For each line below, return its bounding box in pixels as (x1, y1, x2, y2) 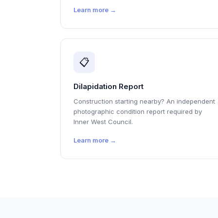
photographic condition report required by (73, 108, 202, 115)
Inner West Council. (73, 118, 133, 126)
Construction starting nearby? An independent (73, 97, 215, 105)
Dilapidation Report (73, 82, 144, 91)
